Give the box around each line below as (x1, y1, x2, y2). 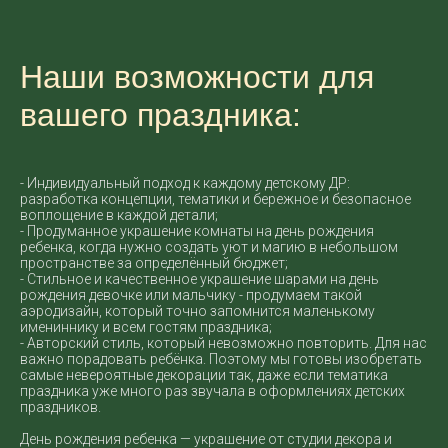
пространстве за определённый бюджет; (20, 255, 288, 271)
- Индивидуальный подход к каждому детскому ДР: (20, 175, 350, 191)
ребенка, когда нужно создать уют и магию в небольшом (20, 239, 398, 255)
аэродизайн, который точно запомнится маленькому (20, 303, 375, 319)
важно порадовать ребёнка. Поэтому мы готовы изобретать (20, 351, 422, 367)
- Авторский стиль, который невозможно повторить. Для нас (20, 335, 427, 351)
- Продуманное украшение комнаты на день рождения (20, 223, 374, 239)
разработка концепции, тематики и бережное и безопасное (20, 191, 411, 207)
